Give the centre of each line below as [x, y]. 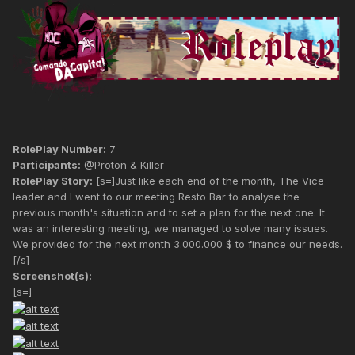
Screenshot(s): [52, 276]
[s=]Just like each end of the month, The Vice [208, 181]
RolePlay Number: [59, 149]
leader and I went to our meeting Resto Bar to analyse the [156, 197]
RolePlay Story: [53, 181]
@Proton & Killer [122, 165]
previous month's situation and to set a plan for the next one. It [169, 213]
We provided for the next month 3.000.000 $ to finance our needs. [177, 244]
